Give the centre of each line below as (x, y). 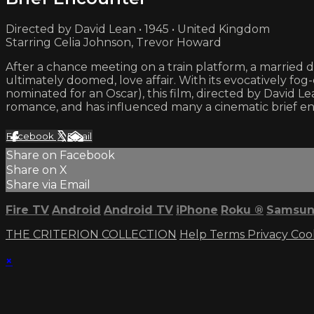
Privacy (269, 234)
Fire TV (27, 210)
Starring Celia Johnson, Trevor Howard (114, 42)
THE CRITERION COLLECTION (91, 234)
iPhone (197, 210)
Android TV (138, 210)
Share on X (37, 170)
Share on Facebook (61, 155)
